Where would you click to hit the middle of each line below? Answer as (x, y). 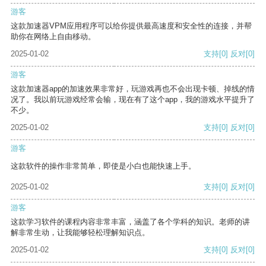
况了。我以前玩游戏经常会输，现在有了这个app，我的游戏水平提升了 (133, 100)
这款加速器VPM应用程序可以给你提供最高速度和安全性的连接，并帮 (131, 26)
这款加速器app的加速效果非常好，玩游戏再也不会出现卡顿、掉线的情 (133, 89)
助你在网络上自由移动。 (53, 37)
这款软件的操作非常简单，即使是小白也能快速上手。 (103, 166)
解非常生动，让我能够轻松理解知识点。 (80, 233)
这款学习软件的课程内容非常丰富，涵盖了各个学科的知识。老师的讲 (130, 222)
